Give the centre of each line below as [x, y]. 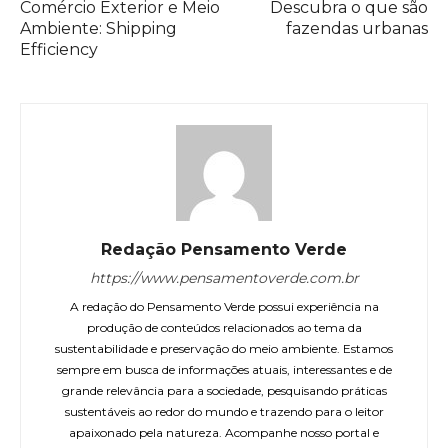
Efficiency [59, 49]
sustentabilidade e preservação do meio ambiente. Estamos [224, 348]
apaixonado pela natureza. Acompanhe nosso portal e [224, 432]
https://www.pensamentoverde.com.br [224, 277]
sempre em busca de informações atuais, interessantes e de [224, 369]
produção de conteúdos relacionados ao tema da [224, 327]
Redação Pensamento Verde [224, 249]
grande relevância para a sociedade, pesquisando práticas [224, 390]
